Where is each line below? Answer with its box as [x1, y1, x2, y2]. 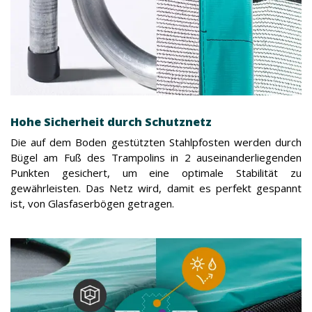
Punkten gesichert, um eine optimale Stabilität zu [10, 165, 302, 180]
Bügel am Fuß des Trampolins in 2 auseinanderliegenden [10, 150, 302, 164]
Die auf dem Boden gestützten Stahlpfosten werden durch [10, 134, 302, 149]
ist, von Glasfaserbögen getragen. [10, 196, 174, 210]
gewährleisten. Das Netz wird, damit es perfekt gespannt [10, 180, 302, 195]
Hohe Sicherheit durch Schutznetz [10, 114, 212, 130]
